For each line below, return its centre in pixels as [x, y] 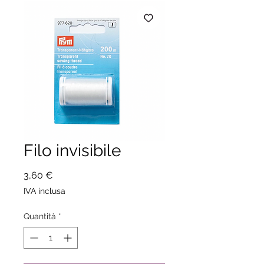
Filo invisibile [72, 150]
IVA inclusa [44, 191]
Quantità [40, 216]
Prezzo [67, 174]
